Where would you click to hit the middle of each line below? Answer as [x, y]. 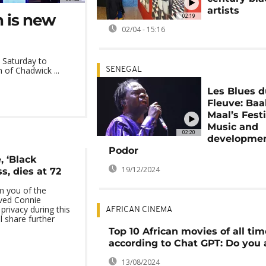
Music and [233, 127]
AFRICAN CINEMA [139, 210]
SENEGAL [123, 70]
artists [224, 10]
